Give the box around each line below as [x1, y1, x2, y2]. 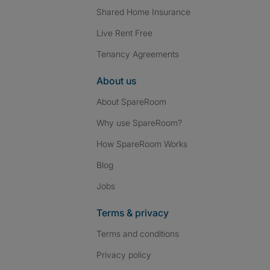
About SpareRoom [96, 96, 166, 107]
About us [96, 75, 136, 87]
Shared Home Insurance [96, 7, 190, 17]
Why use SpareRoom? [96, 118, 182, 128]
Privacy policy [96, 250, 151, 260]
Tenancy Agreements [96, 49, 179, 59]
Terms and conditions [96, 228, 179, 239]
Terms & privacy [96, 207, 169, 219]
